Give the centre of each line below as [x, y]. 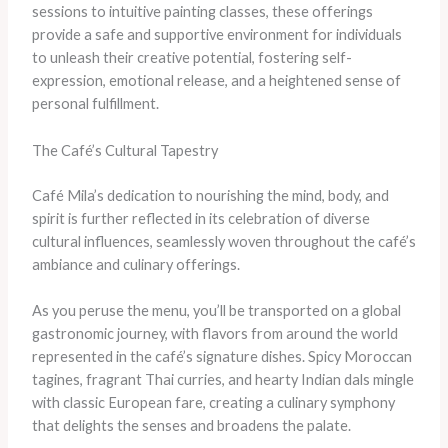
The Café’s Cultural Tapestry [124, 150]
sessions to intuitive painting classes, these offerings [202, 12]
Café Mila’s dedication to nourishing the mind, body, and [210, 195]
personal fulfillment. [95, 104]
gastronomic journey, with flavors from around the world [214, 333]
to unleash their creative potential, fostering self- [191, 58]
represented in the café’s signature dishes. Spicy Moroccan [221, 356]
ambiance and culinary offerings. [135, 264]
